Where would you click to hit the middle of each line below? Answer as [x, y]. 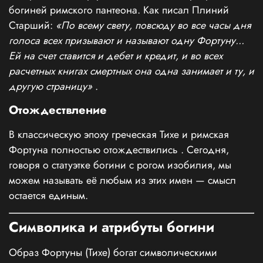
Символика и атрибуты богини [112, 227]
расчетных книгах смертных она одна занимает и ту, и [131, 71]
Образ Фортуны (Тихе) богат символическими [113, 253]
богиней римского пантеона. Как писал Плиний [119, 10]
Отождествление [58, 110]
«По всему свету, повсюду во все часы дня [153, 26]
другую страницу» [50, 87]
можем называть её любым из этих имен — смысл [122, 181]
